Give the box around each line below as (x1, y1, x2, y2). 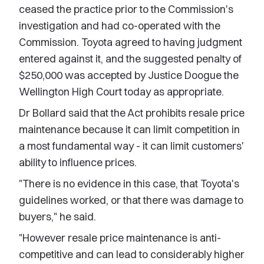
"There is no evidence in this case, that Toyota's (19, 177, 239, 190)
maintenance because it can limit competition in (19, 123, 240, 136)
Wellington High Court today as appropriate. (19, 85, 224, 98)
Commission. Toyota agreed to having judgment (19, 35, 242, 49)
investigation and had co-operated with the (19, 19, 220, 32)
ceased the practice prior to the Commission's (19, 2, 233, 16)
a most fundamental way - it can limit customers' (19, 139, 244, 153)
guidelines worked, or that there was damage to (19, 193, 243, 207)
